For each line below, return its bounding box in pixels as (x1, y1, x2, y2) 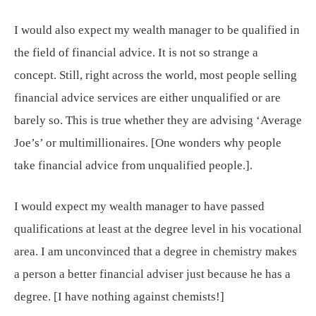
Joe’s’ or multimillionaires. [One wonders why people (14, 135, 281, 150)
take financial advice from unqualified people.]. (14, 158, 253, 172)
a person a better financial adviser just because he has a (14, 267, 291, 281)
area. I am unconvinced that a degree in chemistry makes (14, 244, 297, 258)
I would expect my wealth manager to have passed (14, 199, 265, 213)
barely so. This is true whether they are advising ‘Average (14, 113, 302, 127)
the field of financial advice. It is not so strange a (14, 45, 258, 59)
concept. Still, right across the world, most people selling (14, 68, 297, 82)
